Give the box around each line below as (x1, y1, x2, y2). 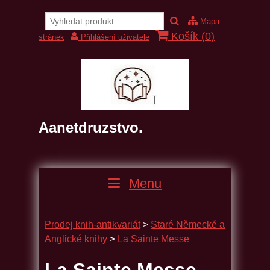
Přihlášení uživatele (78, 33, 149, 42)
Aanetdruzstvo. (39, 119, 143, 136)
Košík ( (168, 30, 205, 42)
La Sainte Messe (118, 234, 189, 244)
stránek (39, 33, 64, 42)
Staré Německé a (151, 219, 225, 230)
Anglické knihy (45, 234, 107, 244)
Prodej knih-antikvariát (45, 219, 140, 230)
